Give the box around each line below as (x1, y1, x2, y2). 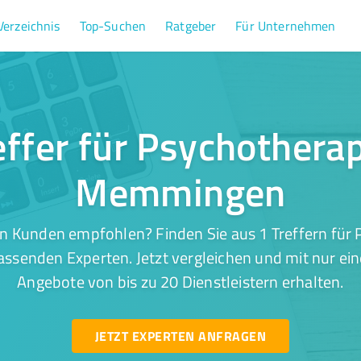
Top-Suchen (79, 17, 147, 35)
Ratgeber (165, 17, 217, 35)
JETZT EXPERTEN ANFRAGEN (94, 326, 266, 345)
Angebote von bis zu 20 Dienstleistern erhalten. (17, 270, 344, 293)
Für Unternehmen (235, 17, 336, 35)
